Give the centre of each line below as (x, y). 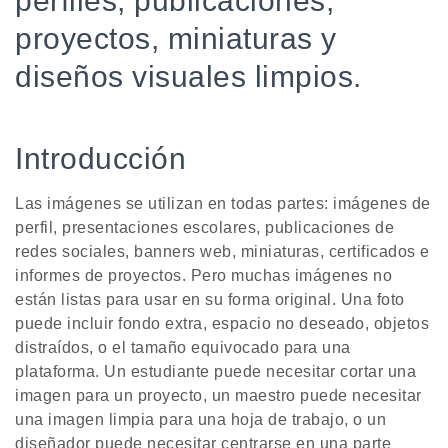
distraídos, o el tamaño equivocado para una (183, 348)
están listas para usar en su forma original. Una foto (210, 300)
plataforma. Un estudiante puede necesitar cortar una (215, 372)
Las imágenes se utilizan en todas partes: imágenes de (223, 204)
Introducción (100, 159)
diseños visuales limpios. (188, 77)
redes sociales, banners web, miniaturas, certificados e (222, 252)
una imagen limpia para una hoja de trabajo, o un (200, 420)
